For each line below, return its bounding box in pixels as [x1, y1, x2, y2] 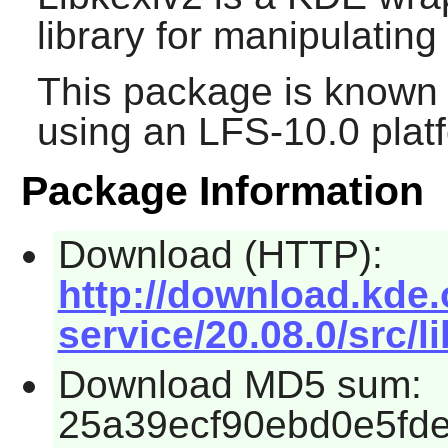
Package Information [20, 168, 424, 215]
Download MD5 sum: [57, 362, 422, 406]
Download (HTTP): [57, 233, 383, 277]
